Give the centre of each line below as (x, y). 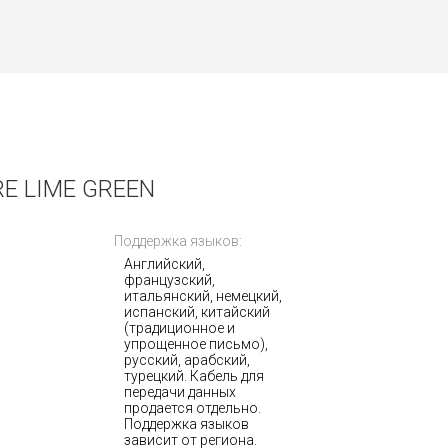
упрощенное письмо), (195, 344)
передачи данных (179, 392)
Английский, (164, 264)
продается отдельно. (192, 408)
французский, (169, 280)
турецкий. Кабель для (193, 376)
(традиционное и (179, 328)
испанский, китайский (196, 312)
